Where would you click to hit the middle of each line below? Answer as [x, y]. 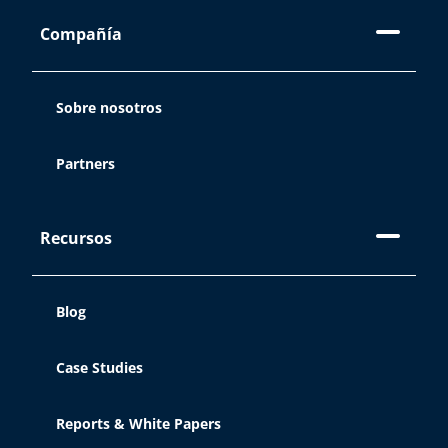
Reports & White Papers [138, 423]
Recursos [76, 237]
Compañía [81, 33]
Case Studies [99, 367]
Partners [85, 163]
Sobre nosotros [109, 107]
